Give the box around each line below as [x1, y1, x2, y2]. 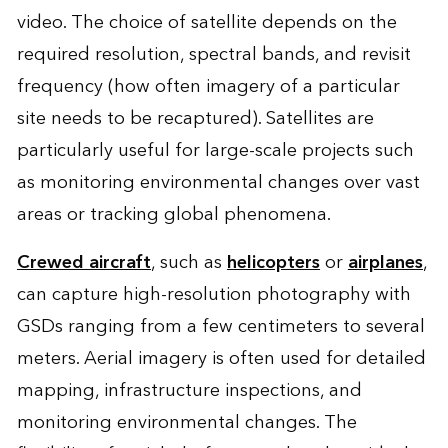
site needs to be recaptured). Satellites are [16, 102, 374, 134]
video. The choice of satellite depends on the [16, 6, 397, 38]
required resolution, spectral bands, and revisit [16, 38, 411, 70]
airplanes [347, 246, 423, 278]
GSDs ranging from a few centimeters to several [16, 310, 425, 342]
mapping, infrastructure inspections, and [16, 374, 362, 406]
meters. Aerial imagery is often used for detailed [16, 342, 426, 374]
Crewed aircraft [16, 246, 151, 278]
